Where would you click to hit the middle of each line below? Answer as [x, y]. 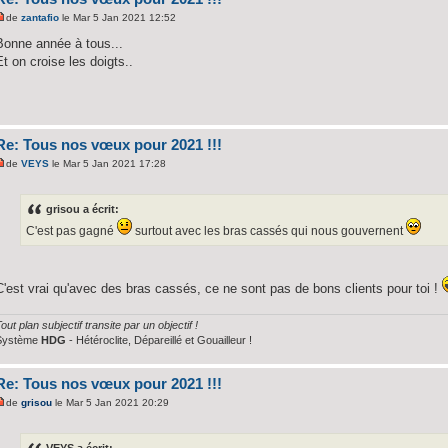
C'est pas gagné [72, 230]
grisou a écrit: [83, 208]
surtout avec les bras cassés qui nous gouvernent [269, 230]
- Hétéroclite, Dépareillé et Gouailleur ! [159, 339]
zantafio [40, 18]
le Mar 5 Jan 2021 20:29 [111, 403]
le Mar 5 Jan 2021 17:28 [108, 164]
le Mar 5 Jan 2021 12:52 [118, 18]
